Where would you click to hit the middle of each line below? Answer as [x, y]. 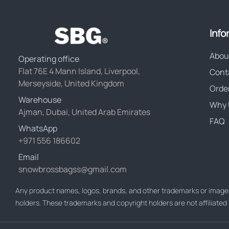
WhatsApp [38, 129]
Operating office [49, 59]
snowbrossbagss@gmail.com [73, 169]
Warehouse [40, 100]
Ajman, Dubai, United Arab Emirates [84, 112]
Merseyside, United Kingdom [71, 84]
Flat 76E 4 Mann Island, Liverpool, [79, 71]
